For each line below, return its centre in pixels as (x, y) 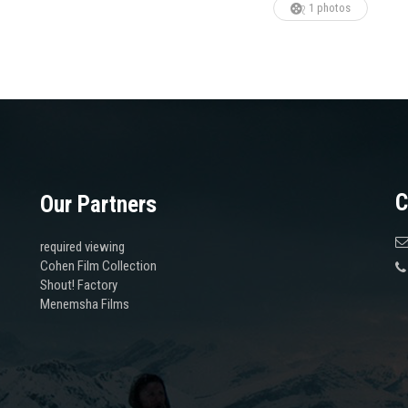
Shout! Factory (79, 285)
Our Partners (98, 204)
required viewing (82, 247)
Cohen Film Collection (98, 266)
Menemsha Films (85, 304)
